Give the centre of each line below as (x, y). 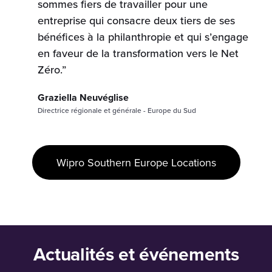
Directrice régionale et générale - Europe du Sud (117, 110)
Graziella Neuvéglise (83, 98)
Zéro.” (52, 70)
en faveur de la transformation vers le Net (138, 53)
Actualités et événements (136, 255)
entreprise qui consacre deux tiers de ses (137, 21)
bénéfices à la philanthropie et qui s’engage (143, 37)
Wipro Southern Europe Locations (136, 162)
